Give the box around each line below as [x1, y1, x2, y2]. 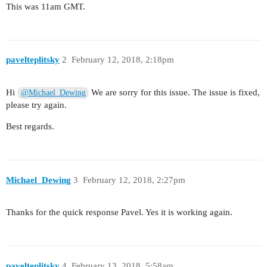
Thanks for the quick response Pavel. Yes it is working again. [6, 207, 232, 218]
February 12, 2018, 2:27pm [82, 175, 185, 185]
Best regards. [6, 122, 54, 132]
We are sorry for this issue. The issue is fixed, [89, 88, 260, 98]
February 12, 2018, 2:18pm [71, 55, 174, 65]
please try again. [6, 100, 67, 110]
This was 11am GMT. [6, 1, 85, 11]
